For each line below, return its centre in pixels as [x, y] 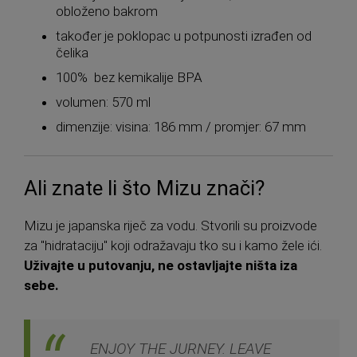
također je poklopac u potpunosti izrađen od [184, 35]
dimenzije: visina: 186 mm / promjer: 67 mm [181, 126]
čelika [72, 52]
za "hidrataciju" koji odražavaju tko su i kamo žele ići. [173, 245]
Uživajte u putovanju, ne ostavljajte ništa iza [161, 265]
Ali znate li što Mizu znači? [144, 188]
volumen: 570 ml [103, 102]
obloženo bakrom [107, 11]
